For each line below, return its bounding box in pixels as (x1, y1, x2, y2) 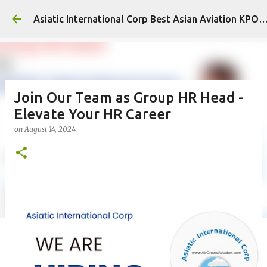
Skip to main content (106, 10, 195, 20)
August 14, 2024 (24, 125, 76, 133)
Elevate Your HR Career (14, 106, 171, 122)
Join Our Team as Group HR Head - (14, 89, 243, 105)
